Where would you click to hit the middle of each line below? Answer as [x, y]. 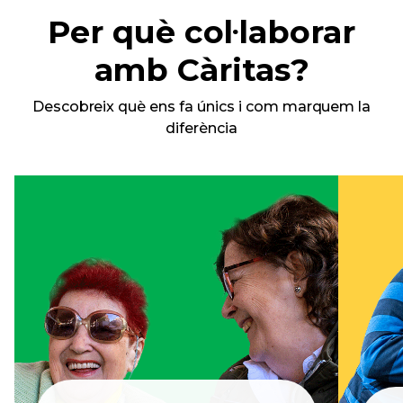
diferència [201, 128]
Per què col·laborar [201, 32]
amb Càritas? [201, 70]
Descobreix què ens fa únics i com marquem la [201, 107]
